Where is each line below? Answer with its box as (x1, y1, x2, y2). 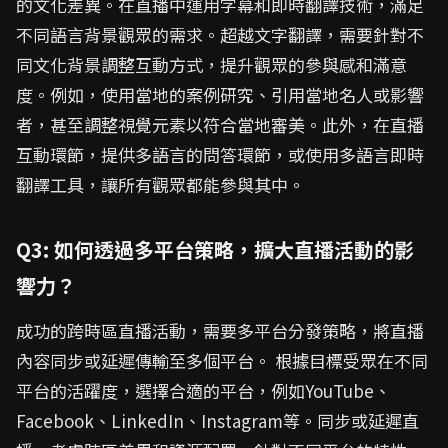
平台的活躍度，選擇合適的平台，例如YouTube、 (16, 378, 391, 403)
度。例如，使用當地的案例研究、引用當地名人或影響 (16, 82, 424, 107)
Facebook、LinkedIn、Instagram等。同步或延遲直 (16, 408, 419, 433)
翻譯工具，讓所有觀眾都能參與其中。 (16, 172, 305, 197)
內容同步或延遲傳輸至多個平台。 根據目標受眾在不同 (16, 348, 428, 373)
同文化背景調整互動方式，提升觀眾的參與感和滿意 (16, 52, 407, 77)
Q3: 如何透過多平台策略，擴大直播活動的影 (16, 235, 414, 264)
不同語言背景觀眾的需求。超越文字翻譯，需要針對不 (16, 22, 424, 47)
